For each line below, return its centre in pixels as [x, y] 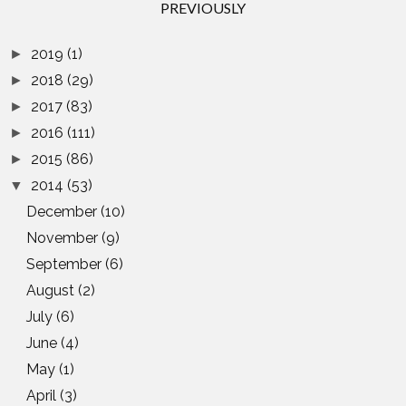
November [64, 238]
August [53, 291]
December [64, 212]
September [66, 265]
